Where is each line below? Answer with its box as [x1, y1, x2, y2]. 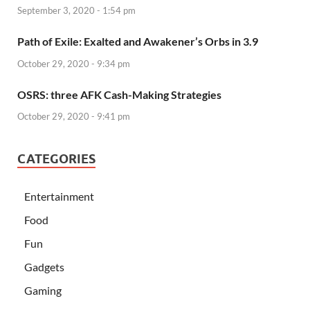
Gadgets [24, 260, 64, 274]
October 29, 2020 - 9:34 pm [17, 57, 130, 69]
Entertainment [24, 190, 94, 203]
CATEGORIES [17, 152, 95, 167]
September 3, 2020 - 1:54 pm [17, 4, 136, 16]
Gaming [24, 284, 62, 298]
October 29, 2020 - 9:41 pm [17, 111, 130, 122]
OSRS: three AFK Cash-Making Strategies [17, 87, 221, 101]
